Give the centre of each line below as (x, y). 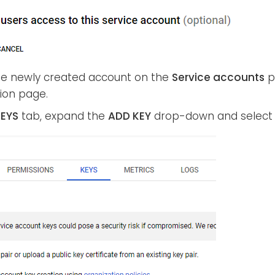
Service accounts (218, 78)
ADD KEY (130, 116)
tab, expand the (63, 116)
